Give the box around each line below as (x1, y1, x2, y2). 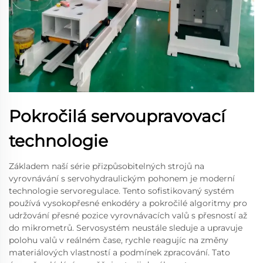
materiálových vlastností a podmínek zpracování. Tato (9, 247, 230, 258)
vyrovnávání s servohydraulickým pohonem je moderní (9, 173, 235, 184)
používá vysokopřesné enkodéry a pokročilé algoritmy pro (9, 197, 247, 208)
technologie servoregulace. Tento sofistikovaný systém (9, 185, 234, 196)
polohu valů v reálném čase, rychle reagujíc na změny (9, 234, 228, 245)
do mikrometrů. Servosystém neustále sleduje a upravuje (9, 222, 242, 233)
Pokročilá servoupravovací (9, 106, 225, 126)
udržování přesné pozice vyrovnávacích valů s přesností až (9, 210, 247, 221)
